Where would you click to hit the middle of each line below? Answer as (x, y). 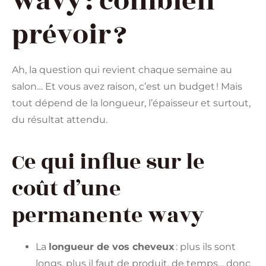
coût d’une (66, 189)
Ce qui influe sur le (108, 162)
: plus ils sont (205, 247)
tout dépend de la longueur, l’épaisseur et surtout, (131, 103)
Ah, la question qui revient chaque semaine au (122, 69)
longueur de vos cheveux (112, 247)
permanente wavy (108, 216)
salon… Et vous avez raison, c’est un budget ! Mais (127, 86)
